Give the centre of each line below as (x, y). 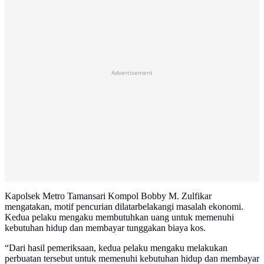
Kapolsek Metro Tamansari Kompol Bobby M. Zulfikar (108, 196)
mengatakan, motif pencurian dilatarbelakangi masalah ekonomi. (124, 207)
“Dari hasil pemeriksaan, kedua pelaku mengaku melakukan (116, 248)
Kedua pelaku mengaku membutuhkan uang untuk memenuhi (119, 217)
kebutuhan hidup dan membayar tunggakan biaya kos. (105, 228)
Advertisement (132, 73)
